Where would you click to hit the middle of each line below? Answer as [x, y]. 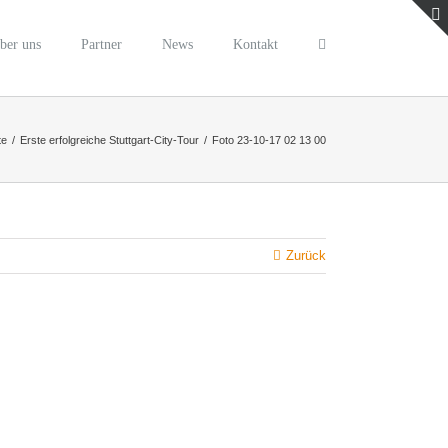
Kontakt [255, 44]
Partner [101, 44]
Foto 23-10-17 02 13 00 [269, 139]
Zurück [306, 255]
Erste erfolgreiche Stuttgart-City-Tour [109, 139]
